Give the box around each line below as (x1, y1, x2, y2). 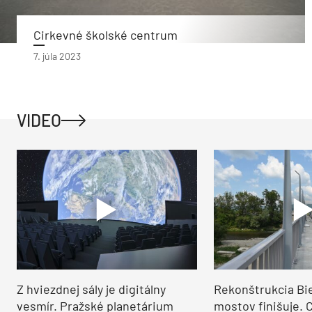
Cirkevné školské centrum (33, 27, 178, 42)
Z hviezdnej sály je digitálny (17, 281, 166, 297)
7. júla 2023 (33, 50, 81, 62)
